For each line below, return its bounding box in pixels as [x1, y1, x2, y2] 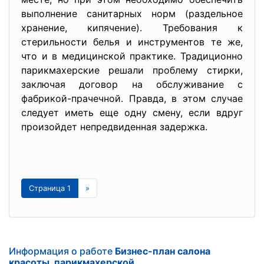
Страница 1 [29, 184, 71, 193]
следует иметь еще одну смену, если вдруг [21, 107, 243, 118]
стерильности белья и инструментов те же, [21, 36, 243, 48]
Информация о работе [9, 245, 115, 257]
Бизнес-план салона [115, 245, 210, 257]
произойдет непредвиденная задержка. [21, 121, 207, 133]
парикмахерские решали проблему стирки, [21, 64, 243, 76]
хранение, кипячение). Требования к [21, 22, 243, 34]
